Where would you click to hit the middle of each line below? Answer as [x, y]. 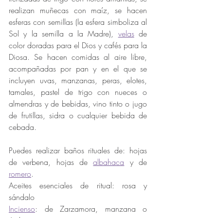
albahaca [109, 162]
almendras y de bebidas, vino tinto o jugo [78, 104]
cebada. [23, 127]
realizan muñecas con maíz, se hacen [78, 10]
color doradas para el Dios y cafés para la [78, 45]
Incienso [22, 209]
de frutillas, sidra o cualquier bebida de [78, 116]
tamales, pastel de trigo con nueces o [78, 92]
